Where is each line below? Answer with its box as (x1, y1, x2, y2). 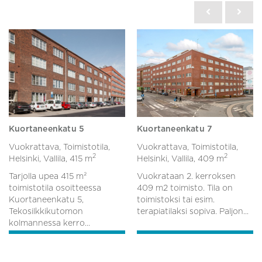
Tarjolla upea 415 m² (9, 172, 87, 181)
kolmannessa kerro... (9, 219, 90, 227)
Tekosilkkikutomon (9, 207, 83, 216)
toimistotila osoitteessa (9, 184, 101, 192)
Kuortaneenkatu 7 (137, 125, 213, 133)
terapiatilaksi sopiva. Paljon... (137, 207, 249, 216)
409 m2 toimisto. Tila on (137, 184, 233, 192)
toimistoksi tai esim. (137, 195, 215, 204)
